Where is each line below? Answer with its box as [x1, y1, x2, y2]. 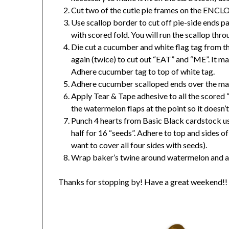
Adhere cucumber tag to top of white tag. [71, 66, 215, 76]
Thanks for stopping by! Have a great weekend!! [58, 176, 228, 187]
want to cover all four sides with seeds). [71, 140, 208, 150]
